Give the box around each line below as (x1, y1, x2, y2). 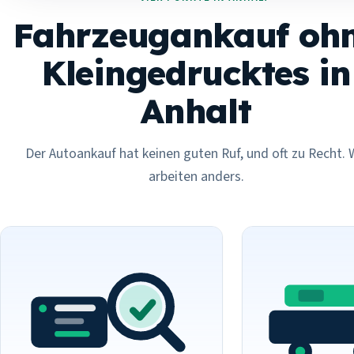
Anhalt (141, 88, 251, 132)
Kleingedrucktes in (41, 51, 351, 94)
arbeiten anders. (148, 166, 244, 186)
